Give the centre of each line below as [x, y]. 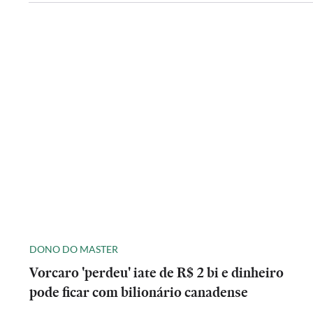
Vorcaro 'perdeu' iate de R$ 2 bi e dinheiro [156, 272]
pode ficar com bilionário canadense [139, 292]
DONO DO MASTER [74, 249]
